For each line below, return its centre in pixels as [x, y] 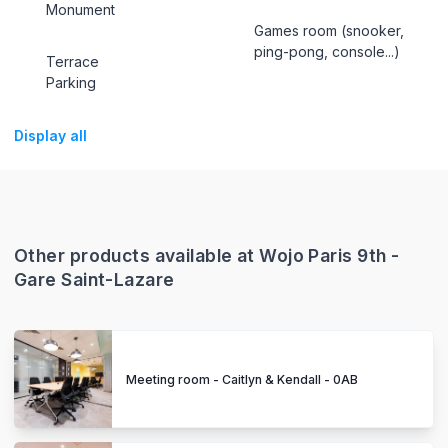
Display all [50, 135]
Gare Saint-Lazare [94, 279]
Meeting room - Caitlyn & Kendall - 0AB [242, 379]
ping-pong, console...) [327, 51]
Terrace [72, 62]
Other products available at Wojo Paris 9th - [207, 255]
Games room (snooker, [329, 30]
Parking [70, 83]
